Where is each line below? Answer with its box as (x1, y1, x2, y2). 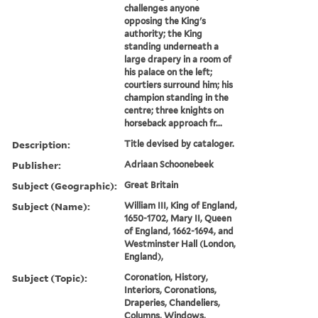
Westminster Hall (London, (124, 238, 236, 249)
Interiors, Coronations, (124, 284, 217, 295)
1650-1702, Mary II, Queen (124, 212, 232, 224)
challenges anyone (124, 2, 200, 13)
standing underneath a (124, 40, 219, 52)
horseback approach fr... (124, 117, 223, 128)
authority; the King (124, 28, 203, 39)
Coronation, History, (124, 271, 209, 283)
